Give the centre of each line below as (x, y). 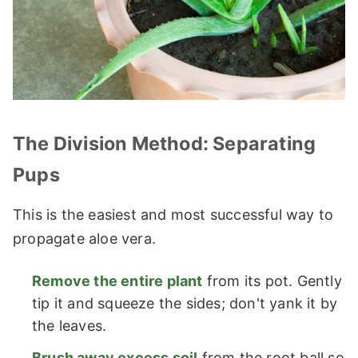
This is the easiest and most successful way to (173, 215)
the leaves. (70, 326)
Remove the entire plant (117, 281)
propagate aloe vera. (84, 239)
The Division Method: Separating (165, 144)
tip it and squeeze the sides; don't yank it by (185, 304)
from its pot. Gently (272, 281)
